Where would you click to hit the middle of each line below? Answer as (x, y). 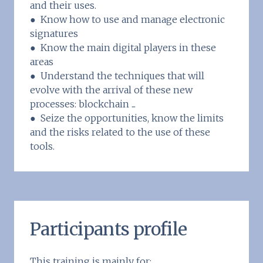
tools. (42, 146)
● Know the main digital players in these (123, 48)
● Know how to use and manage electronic (127, 20)
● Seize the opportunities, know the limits (127, 118)
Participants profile (109, 229)
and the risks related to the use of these (120, 132)
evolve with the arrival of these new (111, 90)
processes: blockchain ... (83, 104)
